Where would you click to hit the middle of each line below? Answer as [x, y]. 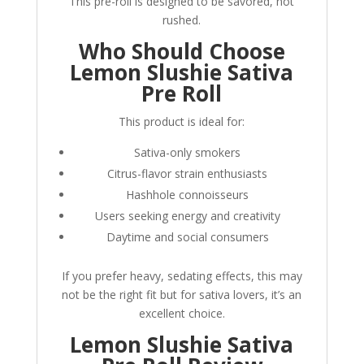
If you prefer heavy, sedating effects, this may [182, 276]
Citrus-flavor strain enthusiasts [188, 174]
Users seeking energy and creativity [187, 216]
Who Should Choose [182, 52]
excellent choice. [182, 314]
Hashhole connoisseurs [188, 195]
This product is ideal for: [182, 122]
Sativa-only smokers [188, 153]
